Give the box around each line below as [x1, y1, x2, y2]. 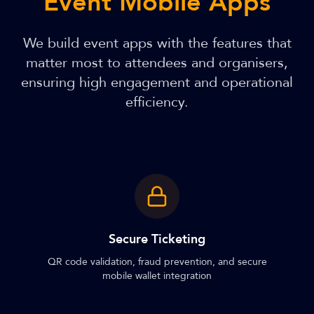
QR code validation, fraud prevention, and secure [47, 255, 267, 268]
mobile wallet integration [102, 269, 212, 282]
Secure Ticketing [109, 231, 205, 248]
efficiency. [125, 93, 189, 111]
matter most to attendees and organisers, [26, 53, 288, 72]
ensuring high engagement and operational [21, 73, 293, 92]
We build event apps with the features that [22, 34, 292, 53]
